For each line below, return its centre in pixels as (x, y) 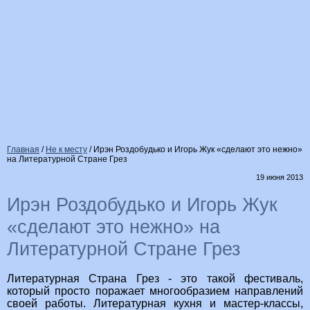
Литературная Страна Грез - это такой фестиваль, (155, 279)
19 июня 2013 (280, 177)
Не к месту (66, 149)
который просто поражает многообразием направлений (155, 291)
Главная (23, 149)
